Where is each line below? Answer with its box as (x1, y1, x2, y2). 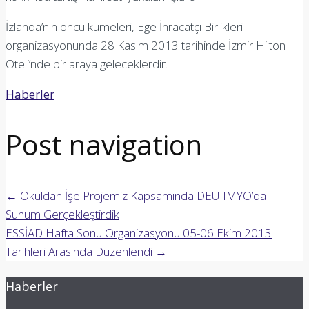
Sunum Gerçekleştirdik (6, 206, 119, 222)
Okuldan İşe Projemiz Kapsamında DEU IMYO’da (17, 187, 266, 203)
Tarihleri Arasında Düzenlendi (6, 243, 155, 259)
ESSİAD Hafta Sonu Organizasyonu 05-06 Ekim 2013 (6, 224, 272, 241)
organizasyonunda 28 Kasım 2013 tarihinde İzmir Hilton (6, 37, 286, 53)
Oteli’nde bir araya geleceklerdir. (6, 55, 168, 72)
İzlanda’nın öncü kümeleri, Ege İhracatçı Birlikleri (6, 18, 243, 34)
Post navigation (6, 125, 202, 163)
